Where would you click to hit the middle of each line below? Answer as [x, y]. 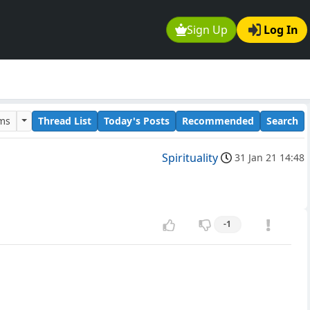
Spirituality [190, 158]
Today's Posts [137, 120]
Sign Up [208, 30]
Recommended [218, 120]
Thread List [65, 120]
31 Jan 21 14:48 [270, 158]
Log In [281, 30]
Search [282, 120]
